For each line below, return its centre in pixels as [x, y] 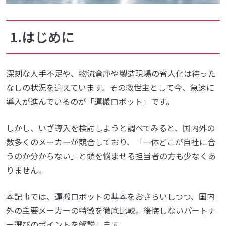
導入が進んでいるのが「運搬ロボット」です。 [90, 101]
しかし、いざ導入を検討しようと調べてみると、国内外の [110, 127]
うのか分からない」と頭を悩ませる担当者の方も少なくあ [111, 156]
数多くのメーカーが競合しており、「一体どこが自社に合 [111, 142]
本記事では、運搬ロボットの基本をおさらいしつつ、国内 [110, 196]
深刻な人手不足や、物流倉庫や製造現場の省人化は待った [111, 73]
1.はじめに [42, 36]
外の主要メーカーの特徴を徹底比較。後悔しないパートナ [111, 210]
